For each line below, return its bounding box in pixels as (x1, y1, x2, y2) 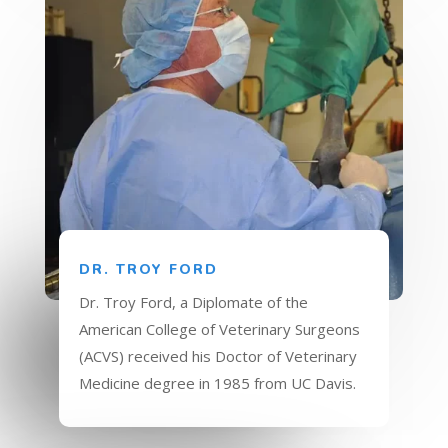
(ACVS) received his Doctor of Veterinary (79, 345, 358, 366)
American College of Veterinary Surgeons (79, 318, 361, 339)
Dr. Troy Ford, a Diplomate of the (79, 291, 309, 312)
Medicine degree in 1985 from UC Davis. (79, 372, 357, 393)
